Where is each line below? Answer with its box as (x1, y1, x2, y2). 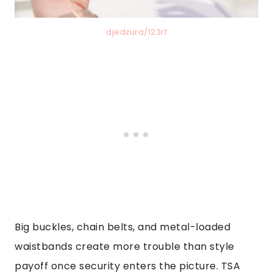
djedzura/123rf (106, 27, 167, 38)
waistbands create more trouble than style (15, 239, 235, 254)
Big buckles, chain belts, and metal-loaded (15, 220, 230, 235)
